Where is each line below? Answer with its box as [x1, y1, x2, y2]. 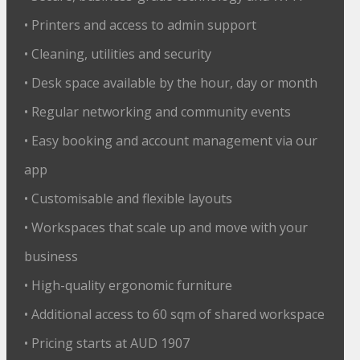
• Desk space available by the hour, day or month [24, 74, 318, 92]
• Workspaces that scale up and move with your [24, 219, 309, 236]
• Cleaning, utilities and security [24, 45, 212, 63]
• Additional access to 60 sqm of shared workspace [24, 305, 325, 323]
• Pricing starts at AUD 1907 [24, 334, 190, 352]
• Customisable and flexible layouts [24, 190, 233, 207]
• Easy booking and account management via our [24, 132, 318, 149]
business [24, 247, 79, 265]
